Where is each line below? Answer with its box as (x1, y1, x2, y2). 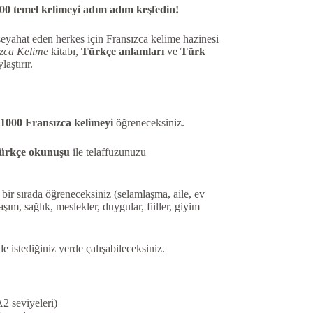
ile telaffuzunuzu (69, 146, 146, 159)
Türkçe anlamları (80, 45, 164, 58)
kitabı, (48, 45, 81, 58)
